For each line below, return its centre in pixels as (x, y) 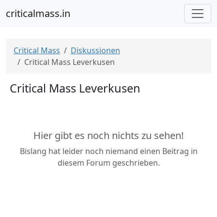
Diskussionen (95, 50)
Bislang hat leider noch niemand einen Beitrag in (108, 151)
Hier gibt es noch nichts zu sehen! (108, 135)
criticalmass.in (38, 13)
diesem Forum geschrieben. (108, 163)
